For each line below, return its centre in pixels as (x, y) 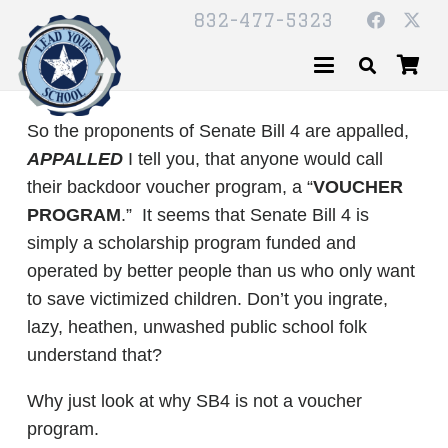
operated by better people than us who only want (221, 271)
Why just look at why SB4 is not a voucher (194, 401)
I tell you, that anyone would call (253, 159)
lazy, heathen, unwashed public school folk (197, 327)
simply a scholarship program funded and (191, 243)
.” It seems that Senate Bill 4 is (245, 215)
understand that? (94, 355)
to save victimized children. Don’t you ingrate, (207, 299)
